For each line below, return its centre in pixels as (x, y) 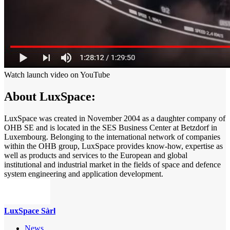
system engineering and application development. (84, 174)
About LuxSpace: (50, 97)
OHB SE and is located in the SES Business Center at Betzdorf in (111, 128)
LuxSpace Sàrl (30, 211)
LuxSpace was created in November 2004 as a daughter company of (115, 119)
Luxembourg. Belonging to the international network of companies (112, 137)
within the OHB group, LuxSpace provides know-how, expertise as (113, 146)
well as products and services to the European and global (96, 156)
